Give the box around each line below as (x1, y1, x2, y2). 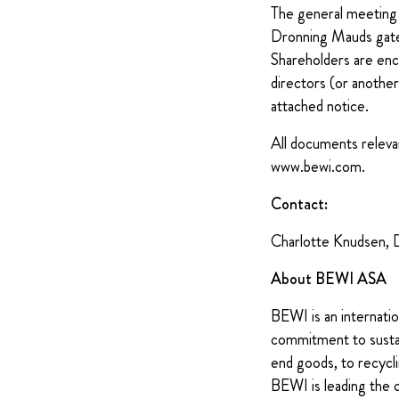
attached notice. (271, 94, 369, 118)
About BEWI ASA (271, 267, 387, 290)
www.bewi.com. (271, 155, 365, 178)
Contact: (271, 192, 328, 216)
